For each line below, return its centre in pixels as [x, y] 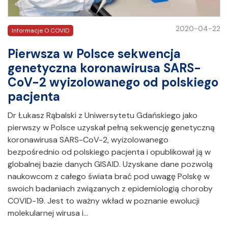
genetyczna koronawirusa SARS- [104, 68]
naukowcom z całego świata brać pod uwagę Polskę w [109, 176]
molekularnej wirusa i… [48, 213]
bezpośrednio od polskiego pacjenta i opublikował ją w [109, 152]
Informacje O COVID [40, 31]
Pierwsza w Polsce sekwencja [94, 53]
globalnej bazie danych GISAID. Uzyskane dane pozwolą [110, 164]
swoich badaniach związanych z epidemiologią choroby [110, 188]
